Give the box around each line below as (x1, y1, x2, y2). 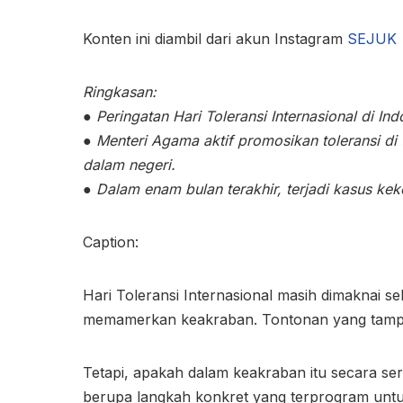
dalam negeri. (83, 155, 175, 174)
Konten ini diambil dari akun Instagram (83, 29, 347, 48)
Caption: (83, 232, 139, 251)
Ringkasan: (83, 82, 157, 101)
